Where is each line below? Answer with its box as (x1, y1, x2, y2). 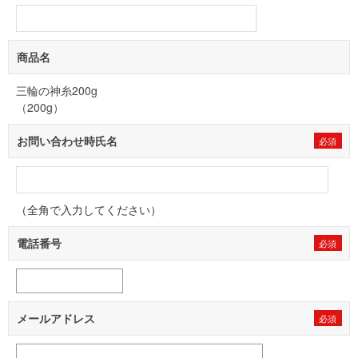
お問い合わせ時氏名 (17, 133, 117, 149)
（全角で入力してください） (16, 201, 161, 217)
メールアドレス (17, 310, 95, 326)
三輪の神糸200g (16, 82, 97, 98)
